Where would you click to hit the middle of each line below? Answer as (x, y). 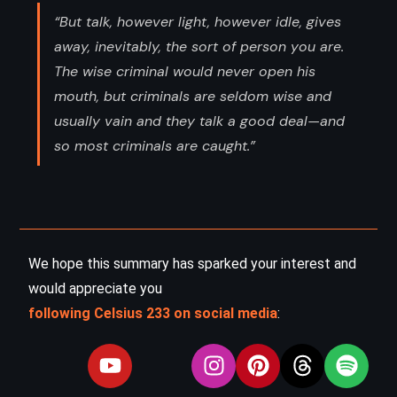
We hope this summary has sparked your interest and (192, 263)
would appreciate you (95, 288)
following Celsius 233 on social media (153, 313)
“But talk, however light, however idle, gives (198, 21)
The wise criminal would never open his (185, 71)
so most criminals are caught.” (155, 145)
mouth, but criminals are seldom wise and (193, 96)
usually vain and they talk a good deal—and (199, 121)
